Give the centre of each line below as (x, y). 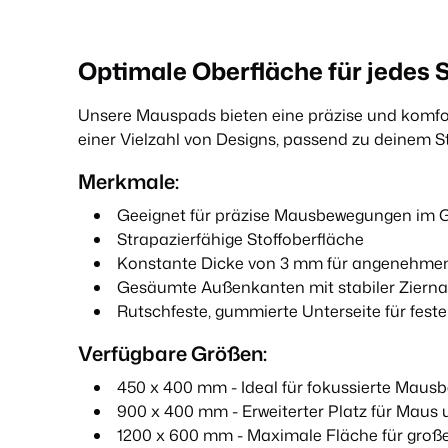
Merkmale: (128, 181)
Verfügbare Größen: (172, 353)
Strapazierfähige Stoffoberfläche (240, 239)
